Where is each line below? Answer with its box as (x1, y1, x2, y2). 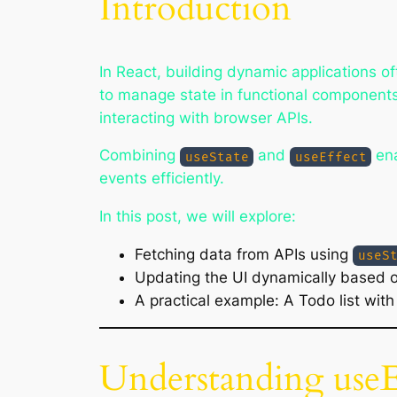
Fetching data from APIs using (135, 245, 353, 263)
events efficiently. (99, 169, 224, 188)
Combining (99, 146, 180, 165)
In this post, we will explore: (99, 207, 296, 226)
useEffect (294, 149, 367, 165)
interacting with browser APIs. (99, 108, 313, 127)
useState (184, 149, 249, 165)
